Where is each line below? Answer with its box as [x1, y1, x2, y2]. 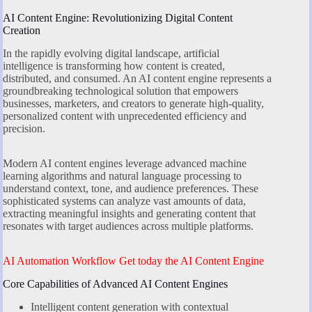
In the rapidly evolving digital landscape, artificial [3, 47, 219, 60]
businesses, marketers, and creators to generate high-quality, [3, 97, 264, 110]
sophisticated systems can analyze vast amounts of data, [3, 195, 246, 208]
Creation [3, 24, 40, 37]
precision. [3, 123, 45, 135]
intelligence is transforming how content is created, [3, 60, 225, 72]
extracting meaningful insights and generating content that [3, 208, 256, 220]
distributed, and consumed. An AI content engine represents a [3, 72, 272, 85]
